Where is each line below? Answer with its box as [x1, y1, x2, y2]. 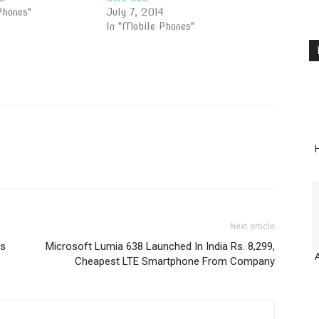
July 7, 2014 [106, 6, 164, 18]
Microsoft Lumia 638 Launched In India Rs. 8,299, [46, 240, 275, 253]
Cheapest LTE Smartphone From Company [75, 255, 275, 268]
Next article [230, 221, 275, 231]
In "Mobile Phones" [106, 21, 195, 32]
